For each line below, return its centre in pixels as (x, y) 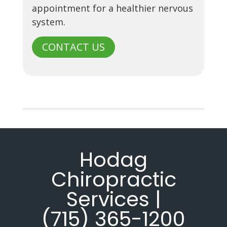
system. (48, 22)
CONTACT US (73, 47)
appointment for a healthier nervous (112, 8)
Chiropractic (113, 179)
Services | (113, 199)
